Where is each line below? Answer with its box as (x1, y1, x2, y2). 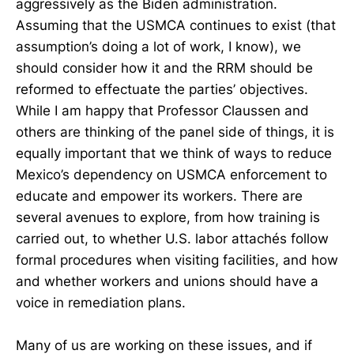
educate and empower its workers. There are (16, 188, 303, 205)
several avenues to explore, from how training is (16, 209, 320, 226)
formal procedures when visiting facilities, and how (16, 252, 338, 269)
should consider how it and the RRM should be (16, 60, 313, 77)
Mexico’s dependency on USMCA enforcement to (16, 167, 327, 183)
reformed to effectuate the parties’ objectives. (16, 81, 308, 98)
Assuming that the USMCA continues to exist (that (16, 17, 336, 34)
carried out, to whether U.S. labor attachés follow (16, 231, 329, 247)
